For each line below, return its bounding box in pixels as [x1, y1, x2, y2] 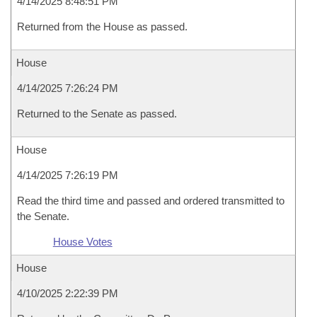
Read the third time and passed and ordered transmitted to [17, 195, 284, 207]
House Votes [52, 236, 113, 248]
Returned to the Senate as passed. [17, 108, 177, 120]
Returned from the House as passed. [17, 21, 188, 33]
